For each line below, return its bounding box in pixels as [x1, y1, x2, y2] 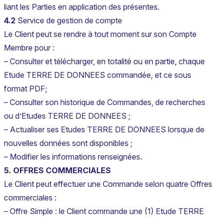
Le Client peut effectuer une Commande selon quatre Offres [4, 179, 212, 189]
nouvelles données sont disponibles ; [4, 138, 132, 148]
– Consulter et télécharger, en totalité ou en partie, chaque [4, 56, 205, 67]
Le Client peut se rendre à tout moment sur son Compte [4, 29, 197, 39]
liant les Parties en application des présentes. [4, 2, 160, 12]
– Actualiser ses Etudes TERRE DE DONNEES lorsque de [4, 125, 204, 135]
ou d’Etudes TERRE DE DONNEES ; [4, 111, 130, 121]
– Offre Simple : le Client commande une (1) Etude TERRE [4, 206, 204, 217]
